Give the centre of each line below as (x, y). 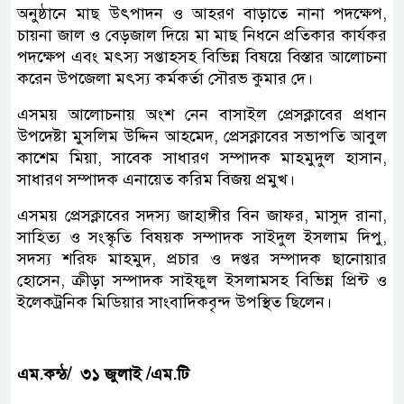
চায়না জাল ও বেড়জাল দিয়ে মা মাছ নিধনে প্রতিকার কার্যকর (202, 35)
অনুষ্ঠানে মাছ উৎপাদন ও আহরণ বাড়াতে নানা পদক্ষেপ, (202, 13)
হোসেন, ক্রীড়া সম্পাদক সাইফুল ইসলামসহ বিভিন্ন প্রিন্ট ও (202, 280)
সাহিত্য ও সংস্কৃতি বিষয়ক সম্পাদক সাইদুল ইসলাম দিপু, (202, 237)
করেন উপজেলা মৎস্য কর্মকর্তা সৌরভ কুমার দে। (165, 78)
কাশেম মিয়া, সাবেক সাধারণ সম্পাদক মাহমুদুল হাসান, (202, 157)
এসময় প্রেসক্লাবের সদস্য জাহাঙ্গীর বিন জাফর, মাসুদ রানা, (202, 215)
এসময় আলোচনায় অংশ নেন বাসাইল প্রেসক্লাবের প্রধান (202, 114)
